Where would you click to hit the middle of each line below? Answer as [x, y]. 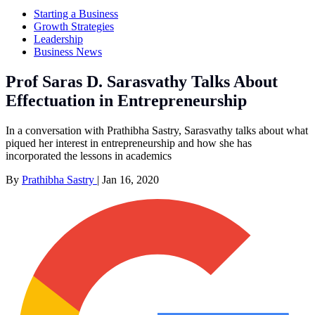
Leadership [58, 39]
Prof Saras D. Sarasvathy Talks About [142, 81]
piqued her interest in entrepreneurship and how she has [129, 143]
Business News [68, 51]
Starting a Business [76, 13]
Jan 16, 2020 [130, 179]
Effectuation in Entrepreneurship [126, 100]
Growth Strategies [74, 26]
